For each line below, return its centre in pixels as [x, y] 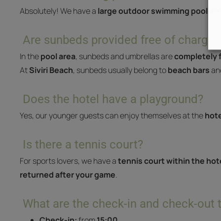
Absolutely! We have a [59, 11]
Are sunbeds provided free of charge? [121, 40]
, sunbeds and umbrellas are [125, 56]
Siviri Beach [51, 70]
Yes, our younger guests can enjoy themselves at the [112, 115]
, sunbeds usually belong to [120, 70]
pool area [58, 56]
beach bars [189, 70]
